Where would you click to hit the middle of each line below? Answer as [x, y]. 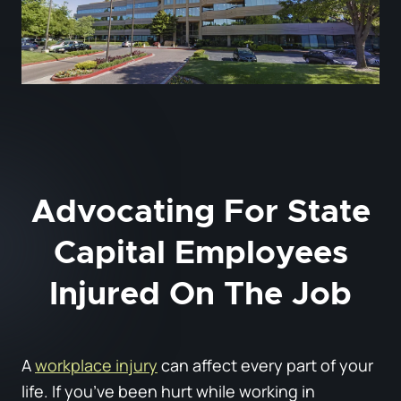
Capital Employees [200, 253]
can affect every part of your [265, 365]
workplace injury [96, 365]
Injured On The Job [200, 294]
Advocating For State [200, 212]
